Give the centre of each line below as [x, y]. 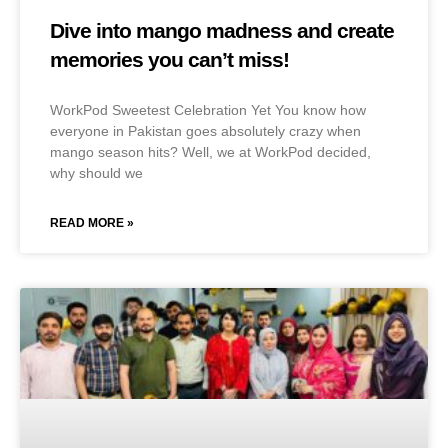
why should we [96, 173]
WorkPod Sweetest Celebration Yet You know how [208, 110]
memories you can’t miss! [169, 60]
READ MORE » [92, 223]
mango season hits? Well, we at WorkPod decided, [210, 152]
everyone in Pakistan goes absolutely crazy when [205, 131]
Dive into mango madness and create [222, 31]
